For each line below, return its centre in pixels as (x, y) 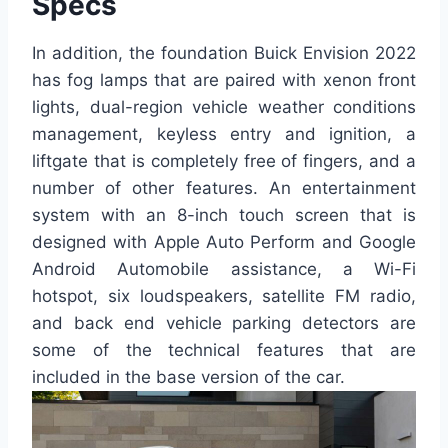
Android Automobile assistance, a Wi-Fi (224, 268)
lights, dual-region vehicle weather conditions (224, 106)
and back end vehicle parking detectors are (224, 322)
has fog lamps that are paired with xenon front (224, 79)
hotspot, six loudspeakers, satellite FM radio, (224, 295)
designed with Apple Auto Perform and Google (224, 241)
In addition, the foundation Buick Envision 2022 (224, 52)
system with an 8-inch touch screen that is (224, 214)
